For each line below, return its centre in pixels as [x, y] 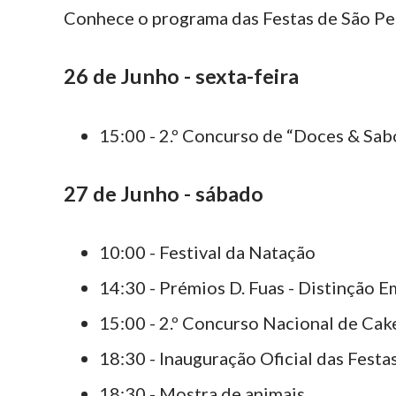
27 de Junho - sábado [164, 193]
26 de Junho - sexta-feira [181, 76]
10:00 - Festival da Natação [207, 252]
